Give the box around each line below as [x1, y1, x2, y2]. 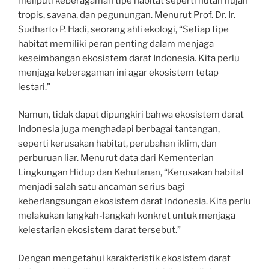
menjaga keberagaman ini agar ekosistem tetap [18, 67, 219, 78]
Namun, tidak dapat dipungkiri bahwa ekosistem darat [18, 109, 244, 121]
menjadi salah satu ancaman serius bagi [18, 181, 185, 193]
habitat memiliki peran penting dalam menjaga [18, 38, 214, 49]
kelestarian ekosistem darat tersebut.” [18, 225, 181, 236]
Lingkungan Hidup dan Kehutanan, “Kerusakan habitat [18, 167, 244, 178]
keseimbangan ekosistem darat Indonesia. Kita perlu [18, 52, 240, 64]
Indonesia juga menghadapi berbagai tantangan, [18, 124, 220, 135]
